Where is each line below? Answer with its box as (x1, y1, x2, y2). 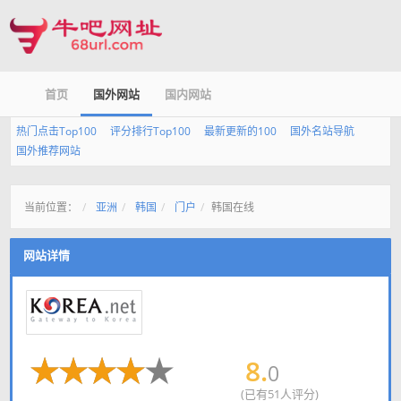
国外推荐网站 (16, 143, 81, 158)
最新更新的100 (204, 124, 277, 139)
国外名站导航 (290, 124, 354, 139)
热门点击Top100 (16, 124, 97, 139)
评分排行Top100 (110, 124, 191, 139)
